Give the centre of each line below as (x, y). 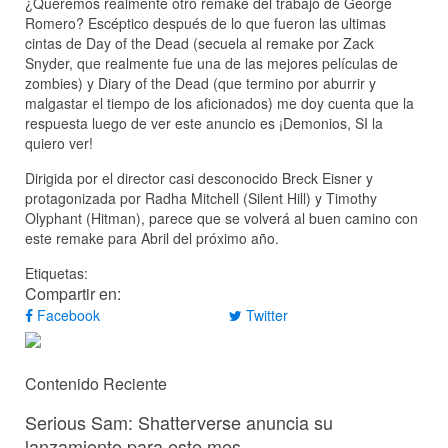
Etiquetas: (56, 273)
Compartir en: (73, 294)
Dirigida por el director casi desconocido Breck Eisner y (199, 178)
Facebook (66, 315)
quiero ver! (59, 143)
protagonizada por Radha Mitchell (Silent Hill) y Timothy (201, 198)
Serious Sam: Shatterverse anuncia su (179, 421)
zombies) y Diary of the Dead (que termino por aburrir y (200, 83)
